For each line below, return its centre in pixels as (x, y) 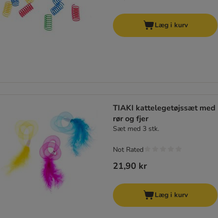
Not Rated (128, 150)
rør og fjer (131, 119)
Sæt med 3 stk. (136, 129)
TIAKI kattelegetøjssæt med (164, 108)
